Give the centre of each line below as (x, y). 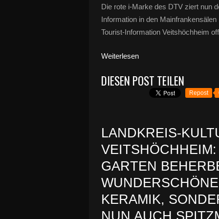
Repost (199, 93)
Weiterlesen (120, 56)
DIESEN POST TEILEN (143, 81)
